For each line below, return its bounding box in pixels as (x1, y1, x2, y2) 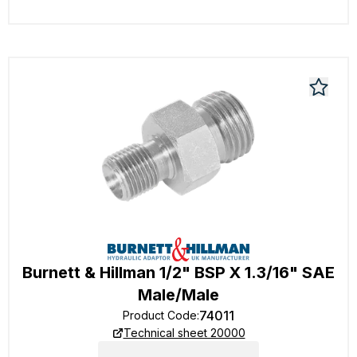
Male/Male (138, 285, 219, 304)
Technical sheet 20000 (123, 326, 245, 339)
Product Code (123, 308, 197, 322)
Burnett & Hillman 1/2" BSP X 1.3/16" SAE (22, 263, 335, 282)
